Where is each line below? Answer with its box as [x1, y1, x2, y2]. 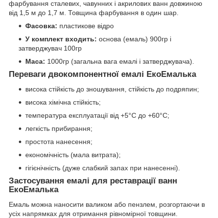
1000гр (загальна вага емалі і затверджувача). [45, 57, 194, 66]
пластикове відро [57, 22, 114, 30]
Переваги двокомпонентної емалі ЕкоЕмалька [9, 70, 196, 79]
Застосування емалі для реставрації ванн [9, 176, 177, 186]
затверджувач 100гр [18, 44, 82, 53]
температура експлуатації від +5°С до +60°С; [25, 111, 169, 120]
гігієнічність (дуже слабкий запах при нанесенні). [25, 164, 180, 172]
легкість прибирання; [25, 125, 92, 133]
